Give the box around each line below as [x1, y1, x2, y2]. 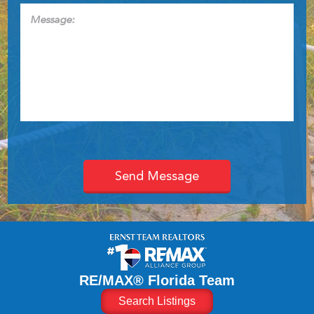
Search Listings [118, 295, 196, 308]
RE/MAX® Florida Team [79, 273, 235, 289]
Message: [20, 4, 68, 16]
